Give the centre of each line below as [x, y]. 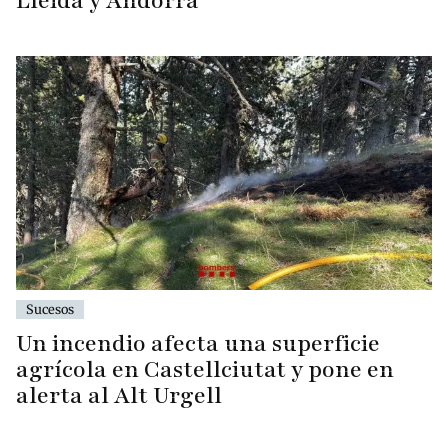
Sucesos [50, 308]
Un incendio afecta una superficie [198, 343]
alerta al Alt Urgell [119, 395]
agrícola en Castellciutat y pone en [205, 369]
